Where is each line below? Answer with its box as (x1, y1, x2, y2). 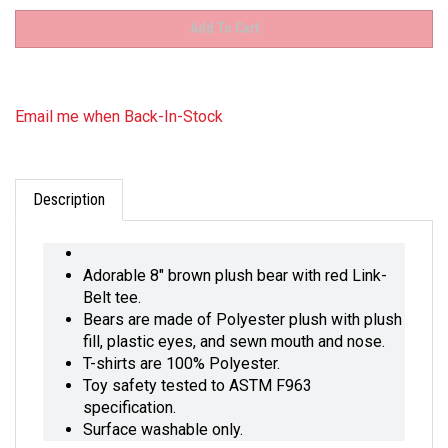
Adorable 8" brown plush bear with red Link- (83, 248, 387, 267)
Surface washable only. (83, 402, 243, 421)
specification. (83, 380, 176, 399)
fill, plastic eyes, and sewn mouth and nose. (83, 314, 385, 333)
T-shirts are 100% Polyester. (83, 336, 280, 355)
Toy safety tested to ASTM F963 (83, 358, 312, 377)
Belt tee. (83, 270, 141, 289)
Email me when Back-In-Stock (15, 89, 223, 108)
